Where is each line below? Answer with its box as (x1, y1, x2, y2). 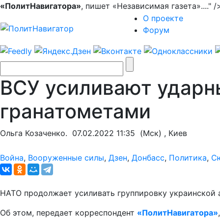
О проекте (143, 13, 183, 23)
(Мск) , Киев (135, 128, 187, 138)
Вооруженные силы (28, 152, 104, 163)
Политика (169, 152, 207, 163)
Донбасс (132, 152, 165, 163)
